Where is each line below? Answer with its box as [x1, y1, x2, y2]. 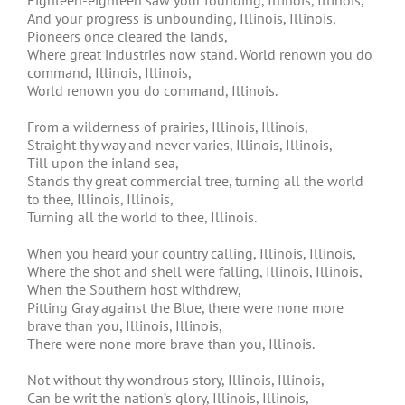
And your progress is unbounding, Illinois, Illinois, [27, 9, 336, 27]
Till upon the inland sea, [27, 154, 179, 172]
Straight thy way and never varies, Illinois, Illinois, [27, 136, 333, 154]
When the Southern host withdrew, [27, 280, 241, 298]
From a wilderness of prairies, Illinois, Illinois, [27, 118, 308, 136]
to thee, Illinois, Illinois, [27, 190, 174, 208]
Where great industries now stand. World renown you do [27, 45, 372, 63]
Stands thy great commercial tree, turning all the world [27, 172, 363, 190]
